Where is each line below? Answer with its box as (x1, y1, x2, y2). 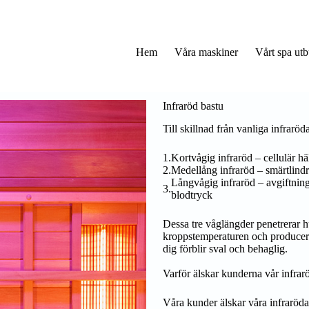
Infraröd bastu (163, 100, 223, 112)
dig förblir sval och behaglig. (163, 242, 288, 255)
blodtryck (171, 188, 212, 201)
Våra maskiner (175, 46, 239, 59)
